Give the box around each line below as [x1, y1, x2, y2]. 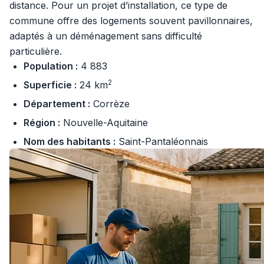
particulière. [9, 45, 62, 57]
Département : [24, 98, 90, 110]
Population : [24, 60, 78, 72]
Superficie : [24, 79, 77, 91]
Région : [24, 117, 60, 128]
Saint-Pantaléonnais [115, 136, 208, 147]
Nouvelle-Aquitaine [60, 117, 148, 128]
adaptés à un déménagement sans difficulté [9, 30, 202, 42]
